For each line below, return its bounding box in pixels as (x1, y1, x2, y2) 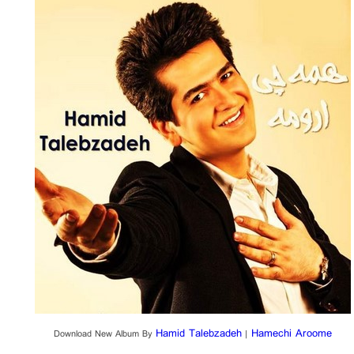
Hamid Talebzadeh (156, 324, 242, 344)
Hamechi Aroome (247, 324, 332, 344)
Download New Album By (54, 326, 156, 343)
